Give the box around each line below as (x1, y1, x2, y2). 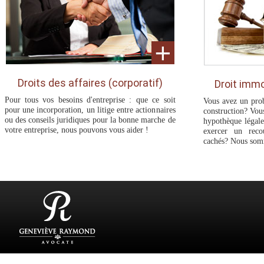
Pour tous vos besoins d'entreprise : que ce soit (4, 95, 176, 105)
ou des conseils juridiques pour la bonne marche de (4, 115, 176, 125)
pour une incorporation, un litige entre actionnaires (4, 105, 176, 115)
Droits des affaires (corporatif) (17, 77, 163, 90)
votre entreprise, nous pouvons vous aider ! (4, 125, 148, 135)
